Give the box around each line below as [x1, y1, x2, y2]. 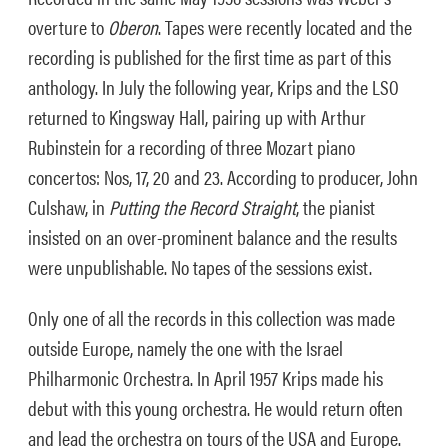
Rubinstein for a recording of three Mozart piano [28, 132, 355, 161]
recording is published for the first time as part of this [28, 42, 391, 71]
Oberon [108, 12, 158, 41]
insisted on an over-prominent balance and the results [28, 222, 397, 251]
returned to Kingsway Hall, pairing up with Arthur [28, 102, 366, 131]
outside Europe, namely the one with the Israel [28, 333, 343, 362]
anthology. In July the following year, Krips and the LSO [28, 72, 399, 101]
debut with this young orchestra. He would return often [28, 393, 403, 422]
